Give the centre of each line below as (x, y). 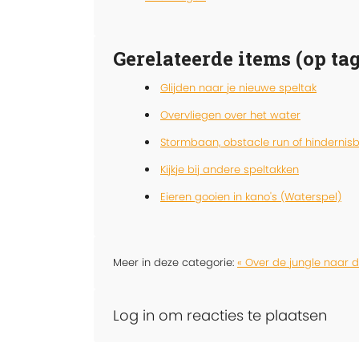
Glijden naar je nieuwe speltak (238, 88)
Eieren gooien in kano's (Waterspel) (251, 197)
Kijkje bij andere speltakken (230, 170)
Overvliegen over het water (230, 115)
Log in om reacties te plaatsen (220, 316)
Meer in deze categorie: (175, 263)
